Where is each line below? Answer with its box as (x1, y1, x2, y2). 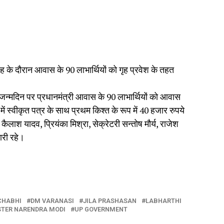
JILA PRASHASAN (83, 196, 136, 204)
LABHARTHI (145, 196, 181, 204)
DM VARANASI (30, 196, 74, 204)
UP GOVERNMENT (74, 205, 127, 213)
